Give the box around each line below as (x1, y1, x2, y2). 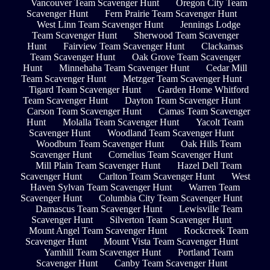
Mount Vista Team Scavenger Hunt (103, 236, 238, 246)
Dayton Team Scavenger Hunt (124, 95, 240, 105)
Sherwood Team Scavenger (133, 30, 239, 40)
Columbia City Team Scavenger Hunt (99, 192, 242, 203)
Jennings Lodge (180, 19, 240, 30)
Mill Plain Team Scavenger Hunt (36, 160, 160, 171)
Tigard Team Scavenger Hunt (28, 84, 141, 95)
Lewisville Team (178, 203, 242, 214)
